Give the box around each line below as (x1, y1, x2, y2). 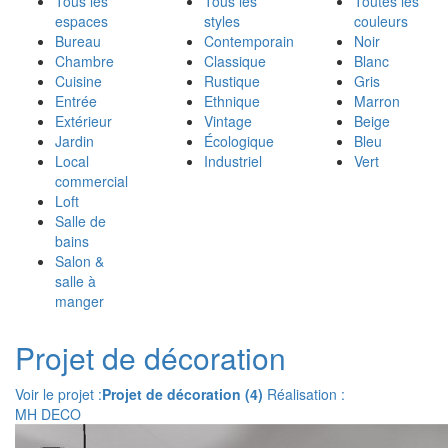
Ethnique (204, 91, 261, 111)
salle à (55, 271, 96, 291)
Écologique (204, 131, 275, 151)
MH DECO (15, 404, 81, 424)
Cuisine (55, 71, 102, 91)
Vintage (204, 111, 253, 131)
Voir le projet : (15, 384, 102, 404)
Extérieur (55, 111, 112, 131)
